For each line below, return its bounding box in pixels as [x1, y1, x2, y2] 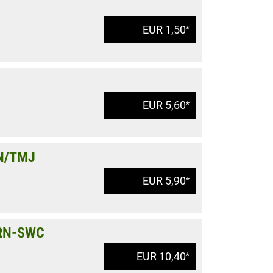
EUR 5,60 [143, 99, 186, 112]
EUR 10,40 [136, 250, 186, 263]
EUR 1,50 [143, 23, 186, 36]
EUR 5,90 [143, 174, 186, 187]
